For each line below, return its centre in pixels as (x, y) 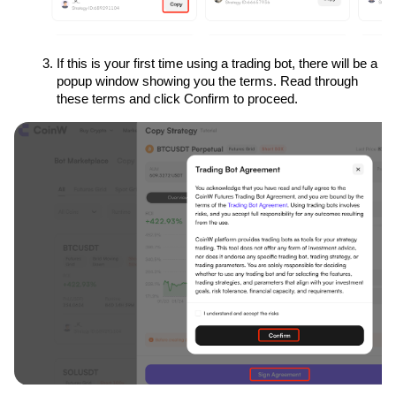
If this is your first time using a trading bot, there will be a (217, 64)
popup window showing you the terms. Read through (207, 82)
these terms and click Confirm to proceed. (177, 99)
